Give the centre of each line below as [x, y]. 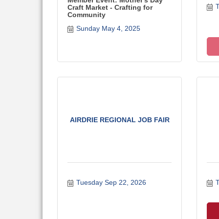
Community [87, 15]
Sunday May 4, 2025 [108, 28]
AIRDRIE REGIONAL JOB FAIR [120, 120]
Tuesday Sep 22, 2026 [111, 182]
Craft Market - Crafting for [110, 7]
